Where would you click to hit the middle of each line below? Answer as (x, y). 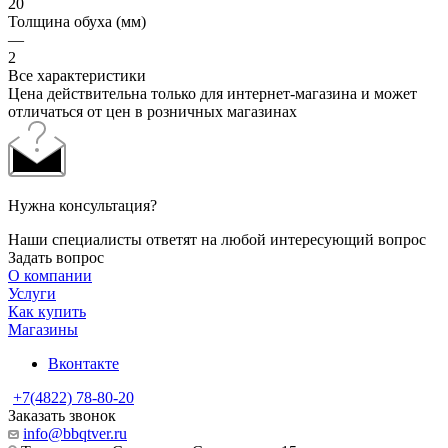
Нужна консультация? (82, 206)
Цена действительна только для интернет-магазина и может (212, 94)
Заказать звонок (62, 416)
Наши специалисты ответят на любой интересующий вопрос (217, 240)
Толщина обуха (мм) (77, 22)
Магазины (43, 330)
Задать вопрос (56, 258)
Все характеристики (77, 76)
